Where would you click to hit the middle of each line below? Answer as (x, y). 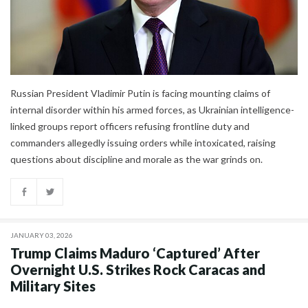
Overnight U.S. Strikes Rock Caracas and (138, 270)
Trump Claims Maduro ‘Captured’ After (135, 253)
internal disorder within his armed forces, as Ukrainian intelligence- (152, 110)
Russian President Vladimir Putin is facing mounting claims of (140, 93)
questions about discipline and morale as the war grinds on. (136, 159)
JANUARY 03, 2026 (42, 235)
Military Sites (53, 286)
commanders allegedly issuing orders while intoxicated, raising (143, 143)
